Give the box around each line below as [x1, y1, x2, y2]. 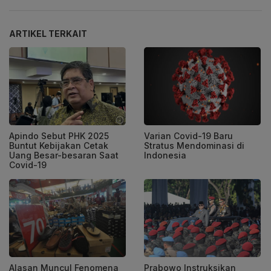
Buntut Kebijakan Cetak [9, 140, 108, 151]
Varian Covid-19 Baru [144, 131, 233, 141]
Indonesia [144, 150, 186, 160]
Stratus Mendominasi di [144, 140, 244, 151]
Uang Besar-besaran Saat [9, 150, 119, 160]
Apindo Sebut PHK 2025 [9, 131, 109, 141]
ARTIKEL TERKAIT [9, 28, 87, 39]
